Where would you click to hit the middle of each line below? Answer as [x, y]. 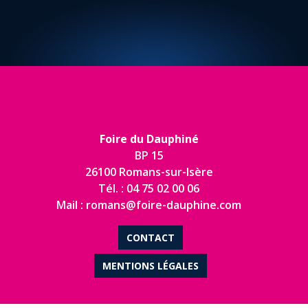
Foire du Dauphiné [149, 186]
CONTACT [151, 284]
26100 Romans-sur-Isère [149, 219]
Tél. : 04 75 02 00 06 [149, 235]
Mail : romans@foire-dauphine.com [149, 252]
